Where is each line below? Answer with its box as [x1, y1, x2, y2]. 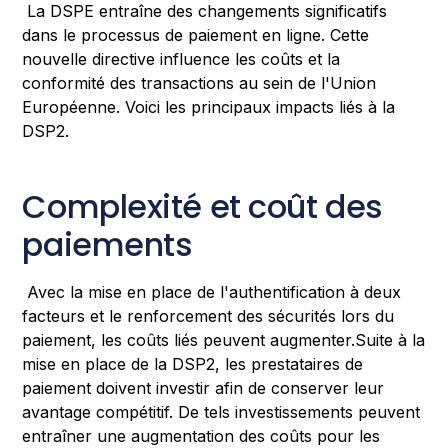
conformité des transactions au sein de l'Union [22, 73, 377, 94]
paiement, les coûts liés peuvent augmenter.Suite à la [22, 330, 426, 351]
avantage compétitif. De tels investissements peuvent [22, 402, 421, 423]
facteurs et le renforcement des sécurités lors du [22, 306, 395, 327]
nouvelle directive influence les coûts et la [22, 49, 341, 70]
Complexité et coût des [22, 184, 383, 230]
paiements [22, 222, 193, 268]
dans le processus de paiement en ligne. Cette [22, 25, 370, 46]
